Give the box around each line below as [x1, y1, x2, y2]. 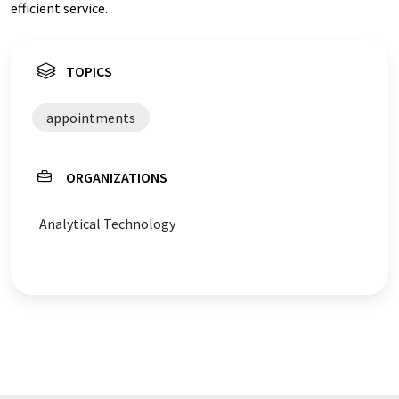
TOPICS [66, 62, 112, 80]
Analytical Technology [39, 215, 175, 232]
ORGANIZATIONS [66, 168, 167, 186]
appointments [46, 109, 135, 126]
